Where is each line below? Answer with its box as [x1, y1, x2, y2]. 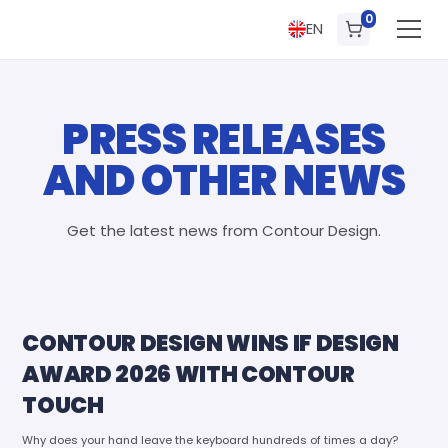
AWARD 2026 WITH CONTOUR [22, 357, 355, 390]
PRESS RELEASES [62, 111, 386, 169]
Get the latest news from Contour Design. [67, 220, 381, 242]
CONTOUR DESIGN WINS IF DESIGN [22, 326, 399, 359]
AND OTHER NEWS [42, 152, 406, 210]
